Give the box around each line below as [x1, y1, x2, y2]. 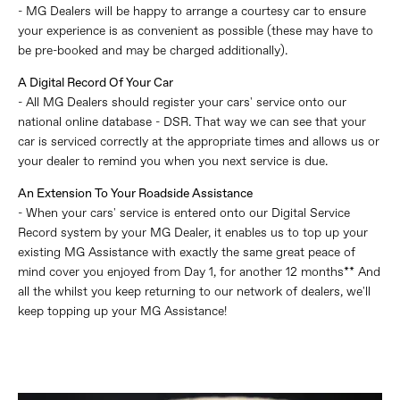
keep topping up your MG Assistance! [18, 304, 227, 318]
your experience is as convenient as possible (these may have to [18, 24, 373, 37]
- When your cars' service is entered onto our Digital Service [18, 206, 350, 220]
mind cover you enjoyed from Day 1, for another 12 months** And [18, 265, 380, 279]
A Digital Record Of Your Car [18, 76, 173, 89]
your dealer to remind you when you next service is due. [18, 154, 328, 168]
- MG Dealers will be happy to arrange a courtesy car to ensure [18, 4, 366, 18]
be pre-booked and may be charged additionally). [18, 44, 287, 57]
